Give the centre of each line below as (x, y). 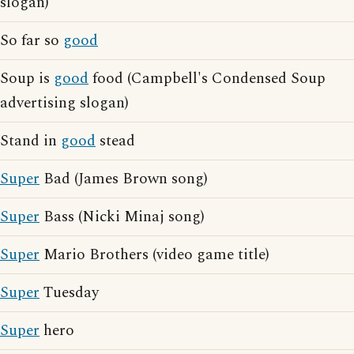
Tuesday (69, 293)
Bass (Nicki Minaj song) (122, 217)
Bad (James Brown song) (124, 179)
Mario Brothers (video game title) (154, 255)
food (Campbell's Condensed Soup (207, 79)
